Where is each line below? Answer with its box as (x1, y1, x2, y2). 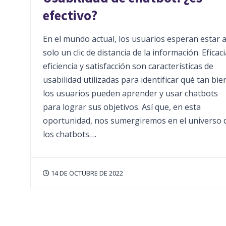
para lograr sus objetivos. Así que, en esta (43, 101, 201, 113)
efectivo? (43, 7, 100, 24)
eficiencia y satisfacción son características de (43, 61, 213, 72)
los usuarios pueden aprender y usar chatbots (43, 88, 218, 99)
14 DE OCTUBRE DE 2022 (49, 168, 123, 178)
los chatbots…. (43, 129, 96, 140)
